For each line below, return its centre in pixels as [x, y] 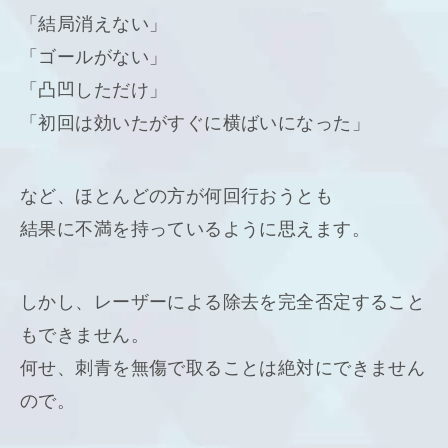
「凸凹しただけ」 [94, 90]
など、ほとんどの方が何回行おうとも [177, 196]
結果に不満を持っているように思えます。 [195, 229]
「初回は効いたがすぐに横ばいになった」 [195, 123]
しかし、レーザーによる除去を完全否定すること [223, 302]
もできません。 [84, 335]
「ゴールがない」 [94, 57]
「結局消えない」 [94, 24]
